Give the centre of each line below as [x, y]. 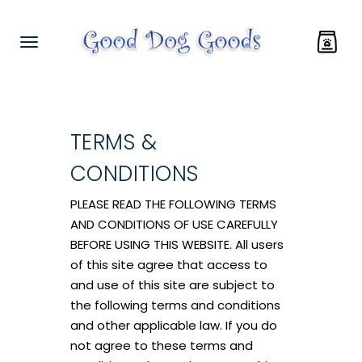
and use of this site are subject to [172, 285]
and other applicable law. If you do [173, 325]
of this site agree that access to [168, 265]
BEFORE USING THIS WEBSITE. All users [177, 244]
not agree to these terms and [161, 345]
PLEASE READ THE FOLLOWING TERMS [173, 204]
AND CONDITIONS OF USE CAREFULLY [174, 224]
